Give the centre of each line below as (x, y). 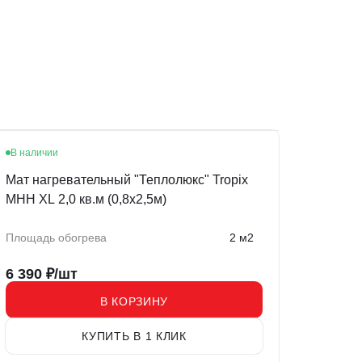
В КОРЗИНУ (134, 301)
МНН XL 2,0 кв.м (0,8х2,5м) (86, 200)
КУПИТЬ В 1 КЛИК (134, 337)
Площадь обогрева (56, 238)
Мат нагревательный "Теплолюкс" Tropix (127, 180)
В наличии (34, 153)
